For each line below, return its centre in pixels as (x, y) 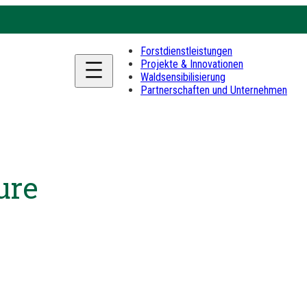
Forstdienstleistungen (186, 51)
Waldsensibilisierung (183, 77)
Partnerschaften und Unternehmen (214, 90)
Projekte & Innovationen (192, 64)
